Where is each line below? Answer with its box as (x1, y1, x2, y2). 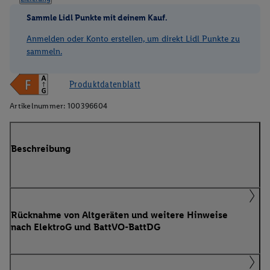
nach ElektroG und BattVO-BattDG (11, 221, 160, 233)
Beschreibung (11, 143, 71, 155)
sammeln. (27, 46, 62, 57)
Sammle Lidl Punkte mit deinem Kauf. (27, 11, 168, 23)
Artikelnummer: (10, 101, 66, 110)
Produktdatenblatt (69, 78, 141, 90)
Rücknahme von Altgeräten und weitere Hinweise (11, 209, 228, 221)
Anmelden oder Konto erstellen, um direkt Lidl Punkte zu (27, 33, 240, 44)
